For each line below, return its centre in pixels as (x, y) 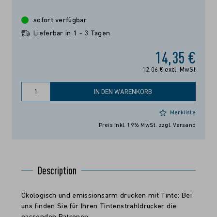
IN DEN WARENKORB (123, 92)
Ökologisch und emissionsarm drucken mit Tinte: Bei (107, 196)
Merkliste (183, 113)
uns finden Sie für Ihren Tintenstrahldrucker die (99, 207)
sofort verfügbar (60, 21)
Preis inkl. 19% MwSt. (129, 125)
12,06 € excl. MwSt (169, 70)
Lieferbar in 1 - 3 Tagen (72, 34)
